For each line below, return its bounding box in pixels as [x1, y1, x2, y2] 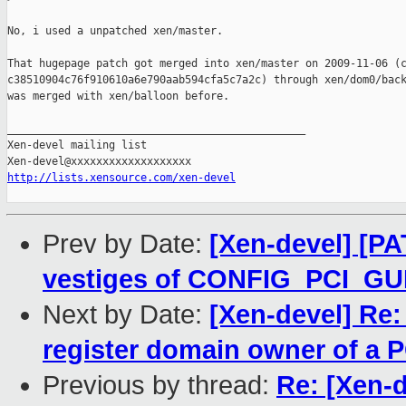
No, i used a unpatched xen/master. [7, 24, 223, 38]
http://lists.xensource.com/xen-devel [7, 171, 236, 185]
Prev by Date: [43, 229, 209, 259]
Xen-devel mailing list [7, 139, 147, 152]
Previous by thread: [43, 371, 276, 401]
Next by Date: [43, 300, 209, 330]
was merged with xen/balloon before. [7, 90, 229, 103]
